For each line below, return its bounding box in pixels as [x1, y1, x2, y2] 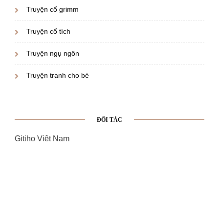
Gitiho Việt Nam [15, 134, 69, 143]
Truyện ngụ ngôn [26, 49, 79, 57]
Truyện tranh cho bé [26, 71, 89, 79]
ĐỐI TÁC [97, 116, 122, 123]
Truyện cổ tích [26, 27, 70, 35]
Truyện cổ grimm [26, 5, 79, 13]
